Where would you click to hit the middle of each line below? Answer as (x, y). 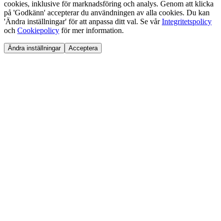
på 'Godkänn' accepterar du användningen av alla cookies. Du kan (107, 12)
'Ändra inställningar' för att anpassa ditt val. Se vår (83, 21)
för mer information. (92, 30)
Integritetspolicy (187, 21)
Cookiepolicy (38, 30)
